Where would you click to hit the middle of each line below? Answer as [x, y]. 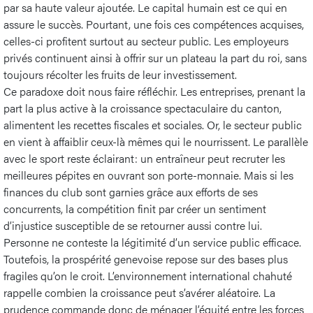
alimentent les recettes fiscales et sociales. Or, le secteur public [153, 124]
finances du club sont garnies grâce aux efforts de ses [131, 191]
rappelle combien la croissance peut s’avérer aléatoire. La [139, 292]
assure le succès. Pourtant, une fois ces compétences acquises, [154, 24]
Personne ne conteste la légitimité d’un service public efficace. [152, 242]
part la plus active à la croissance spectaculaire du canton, [143, 108]
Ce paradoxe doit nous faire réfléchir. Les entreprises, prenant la [154, 91]
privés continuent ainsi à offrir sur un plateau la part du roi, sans [155, 57]
